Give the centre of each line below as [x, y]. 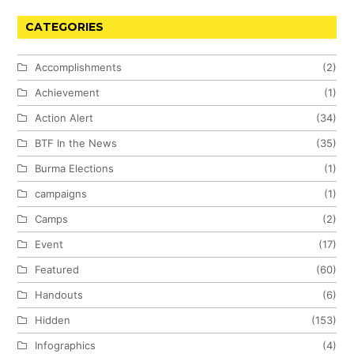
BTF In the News [76, 143]
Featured [57, 269]
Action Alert [64, 117]
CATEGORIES [65, 26]
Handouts [59, 294]
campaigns [61, 193]
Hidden [53, 320]
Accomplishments [79, 67]
